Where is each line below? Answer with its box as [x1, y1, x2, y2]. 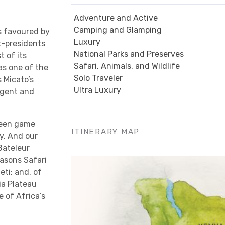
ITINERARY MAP [71, 127, 140, 136]
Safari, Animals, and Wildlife [74, 61, 180, 71]
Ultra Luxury [74, 85, 122, 95]
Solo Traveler [74, 73, 123, 83]
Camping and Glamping [74, 25, 162, 35]
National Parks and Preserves [74, 49, 184, 59]
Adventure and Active [74, 13, 158, 23]
